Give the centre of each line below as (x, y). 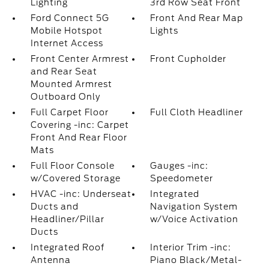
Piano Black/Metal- (196, 260)
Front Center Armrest (80, 59)
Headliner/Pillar (67, 219)
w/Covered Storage (75, 179)
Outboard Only (65, 97)
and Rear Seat (64, 72)
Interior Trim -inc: (191, 248)
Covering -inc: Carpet (80, 125)
